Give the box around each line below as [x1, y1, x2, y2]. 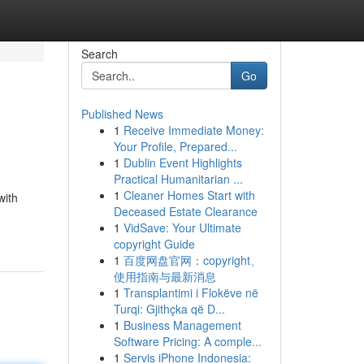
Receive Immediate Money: [123, 122, 264, 138]
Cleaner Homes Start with [123, 187, 255, 203]
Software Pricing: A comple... [113, 333, 262, 349]
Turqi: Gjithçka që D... [113, 301, 225, 317]
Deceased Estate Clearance [113, 203, 258, 219]
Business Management [123, 317, 241, 333]
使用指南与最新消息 [113, 268, 216, 284]
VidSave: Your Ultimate [123, 219, 241, 236]
